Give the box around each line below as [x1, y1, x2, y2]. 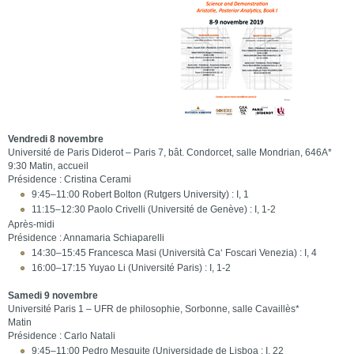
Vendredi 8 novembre [7, 134, 104, 145]
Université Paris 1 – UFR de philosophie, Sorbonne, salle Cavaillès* [7, 303, 299, 314]
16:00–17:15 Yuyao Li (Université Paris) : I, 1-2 [31, 262, 231, 273]
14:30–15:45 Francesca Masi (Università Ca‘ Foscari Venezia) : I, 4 [31, 247, 317, 258]
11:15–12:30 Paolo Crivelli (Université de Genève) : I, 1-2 [31, 204, 276, 215]
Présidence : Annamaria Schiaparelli [7, 232, 164, 243]
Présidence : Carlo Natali [7, 330, 115, 341]
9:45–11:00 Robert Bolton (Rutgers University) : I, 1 [31, 189, 249, 200]
